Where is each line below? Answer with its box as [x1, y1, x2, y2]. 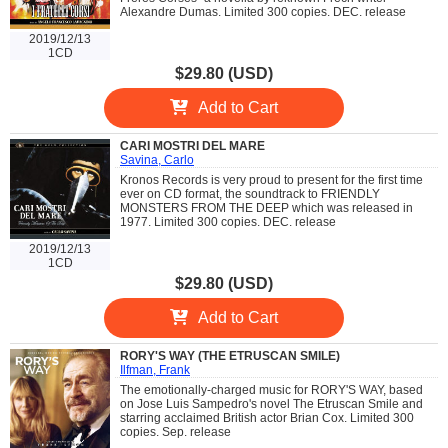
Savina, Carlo [120, 152, 194, 167]
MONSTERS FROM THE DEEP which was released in [120, 200, 413, 215]
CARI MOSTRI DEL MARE [120, 138, 265, 153]
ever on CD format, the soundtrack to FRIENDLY [120, 186, 380, 201]
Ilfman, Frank [120, 362, 190, 377]
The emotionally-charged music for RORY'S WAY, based [120, 382, 423, 397]
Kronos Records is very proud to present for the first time [120, 172, 423, 187]
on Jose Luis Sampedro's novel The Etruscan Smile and [120, 396, 423, 411]
